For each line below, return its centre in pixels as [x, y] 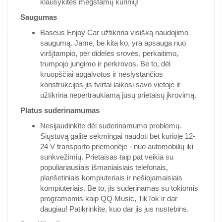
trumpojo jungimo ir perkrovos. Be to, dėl [105, 64]
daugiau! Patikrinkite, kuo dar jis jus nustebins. [114, 209]
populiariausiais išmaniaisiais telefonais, [104, 167]
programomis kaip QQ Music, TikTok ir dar [109, 198]
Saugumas [39, 17]
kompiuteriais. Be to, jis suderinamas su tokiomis [119, 188]
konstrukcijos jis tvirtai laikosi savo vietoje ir [110, 84]
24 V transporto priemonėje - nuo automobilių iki [117, 146]
